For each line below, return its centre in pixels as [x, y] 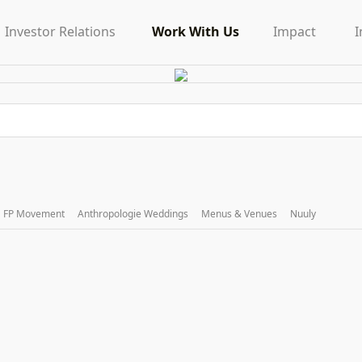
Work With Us [196, 32]
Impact [295, 32]
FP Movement [34, 213]
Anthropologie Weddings [133, 213]
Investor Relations [60, 32]
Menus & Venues [239, 213]
